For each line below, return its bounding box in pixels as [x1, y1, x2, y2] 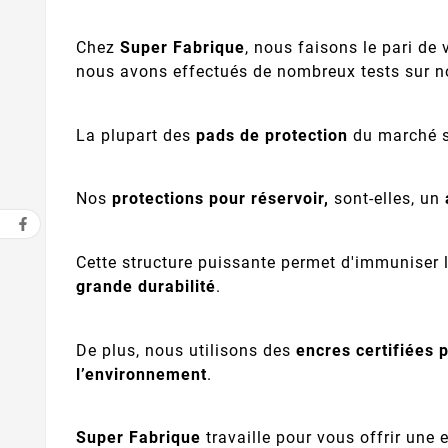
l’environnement [76, 364, 207, 384]
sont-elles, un [329, 189, 445, 209]
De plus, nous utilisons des [76, 340, 296, 360]
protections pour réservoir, [112, 189, 329, 209]
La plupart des [76, 125, 196, 145]
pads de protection [196, 125, 348, 145]
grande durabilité [76, 277, 216, 297]
